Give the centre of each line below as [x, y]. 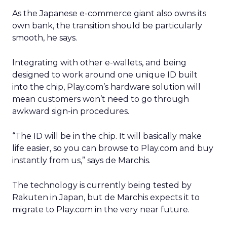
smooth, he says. [45, 38]
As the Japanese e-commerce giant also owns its [109, 13]
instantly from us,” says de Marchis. [81, 160]
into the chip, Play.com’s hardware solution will [106, 87]
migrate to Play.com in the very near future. [101, 210]
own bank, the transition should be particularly [107, 26]
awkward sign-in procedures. [71, 111]
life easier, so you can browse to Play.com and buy [113, 148]
